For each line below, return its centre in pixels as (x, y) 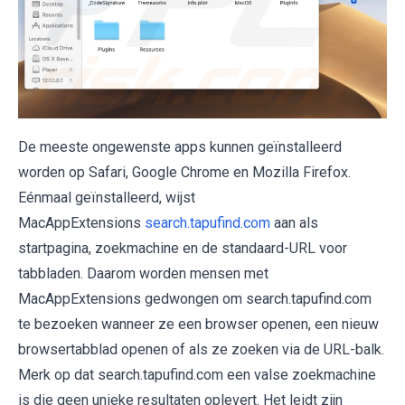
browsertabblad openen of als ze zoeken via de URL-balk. (201, 350)
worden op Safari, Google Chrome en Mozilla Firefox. (184, 173)
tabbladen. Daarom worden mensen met (143, 274)
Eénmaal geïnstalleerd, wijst (107, 198)
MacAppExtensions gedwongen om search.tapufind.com (195, 299)
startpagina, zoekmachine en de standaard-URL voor (183, 249)
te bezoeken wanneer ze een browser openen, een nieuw (198, 325)
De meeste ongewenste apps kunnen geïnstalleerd (180, 147)
